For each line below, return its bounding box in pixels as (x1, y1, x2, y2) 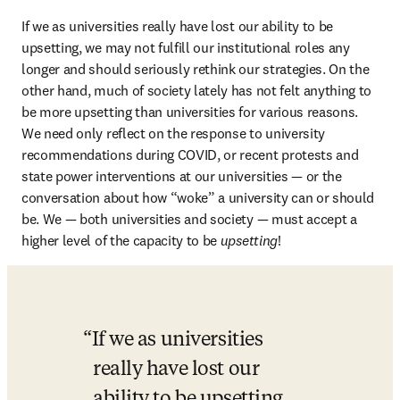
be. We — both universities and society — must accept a (21, 210, 357, 228)
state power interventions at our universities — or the (21, 167, 342, 185)
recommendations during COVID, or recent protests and (21, 146, 359, 163)
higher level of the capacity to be (21, 231, 221, 249)
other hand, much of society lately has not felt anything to (21, 81, 372, 99)
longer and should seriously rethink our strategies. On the (21, 60, 370, 78)
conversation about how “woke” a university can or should (21, 188, 375, 206)
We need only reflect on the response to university (21, 124, 325, 142)
